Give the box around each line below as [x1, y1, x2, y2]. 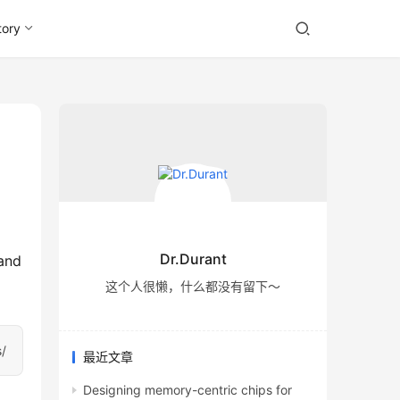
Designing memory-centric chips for [83, 382, 292, 398]
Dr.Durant [159, 250, 227, 269]
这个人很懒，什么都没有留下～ [105, 279, 280, 295]
